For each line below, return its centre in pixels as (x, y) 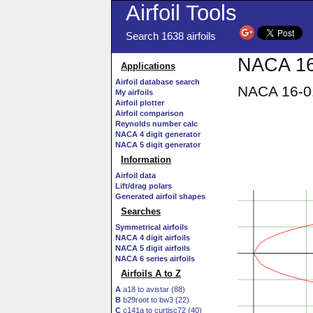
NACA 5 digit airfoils (153, 248)
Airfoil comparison (150, 113)
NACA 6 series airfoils (155, 259)
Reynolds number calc (156, 124)
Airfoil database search (158, 82)
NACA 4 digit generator (158, 134)
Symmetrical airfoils (152, 227)
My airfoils (134, 92)
